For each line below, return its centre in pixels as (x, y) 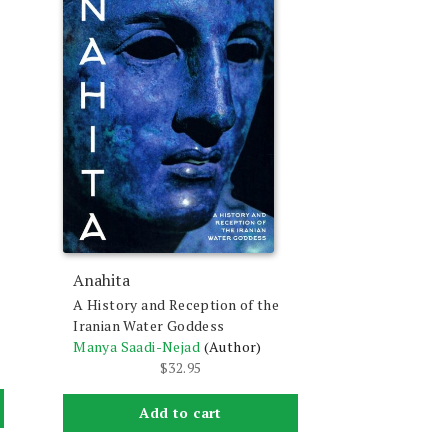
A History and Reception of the (176, 304)
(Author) (232, 346)
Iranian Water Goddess (149, 325)
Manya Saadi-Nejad (137, 346)
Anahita (102, 279)
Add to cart (180, 413)
